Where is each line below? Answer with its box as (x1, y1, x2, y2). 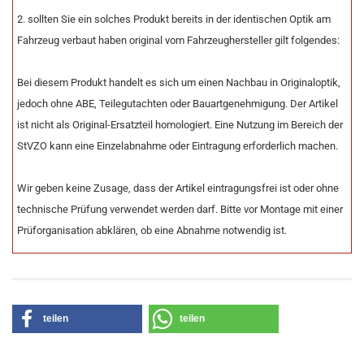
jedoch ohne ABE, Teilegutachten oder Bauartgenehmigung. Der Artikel (17, 97, 338, 110)
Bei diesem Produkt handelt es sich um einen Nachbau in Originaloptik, (17, 76, 340, 89)
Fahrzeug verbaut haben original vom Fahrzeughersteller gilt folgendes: (17, 34, 340, 46)
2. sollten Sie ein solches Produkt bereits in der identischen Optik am (17, 13, 331, 25)
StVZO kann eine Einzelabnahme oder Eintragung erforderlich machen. (17, 140, 338, 152)
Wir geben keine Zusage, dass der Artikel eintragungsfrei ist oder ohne (17, 182, 339, 194)
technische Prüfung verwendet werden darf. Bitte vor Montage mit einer (17, 203, 343, 215)
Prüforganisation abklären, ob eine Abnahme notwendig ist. (17, 224, 287, 236)
